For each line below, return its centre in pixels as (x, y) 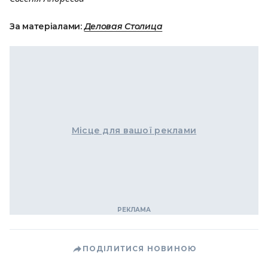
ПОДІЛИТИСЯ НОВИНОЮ (139, 249)
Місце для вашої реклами (134, 130)
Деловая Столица (123, 26)
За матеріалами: (47, 26)
